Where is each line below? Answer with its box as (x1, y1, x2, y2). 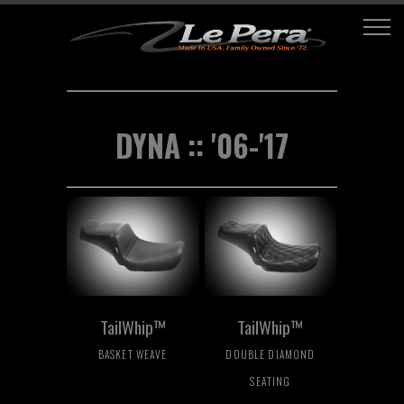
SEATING (250, 372, 291, 389)
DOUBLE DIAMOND (225, 345, 316, 362)
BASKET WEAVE (97, 345, 168, 362)
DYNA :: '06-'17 (115, 123, 289, 168)
